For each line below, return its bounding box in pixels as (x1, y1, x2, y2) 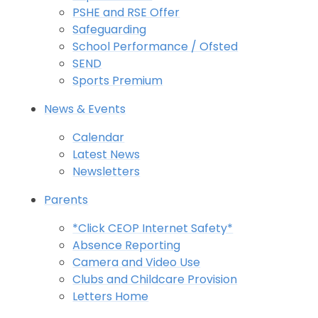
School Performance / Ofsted (72, 38, 238, 55)
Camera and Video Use (72, 253, 201, 270)
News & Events (44, 100, 126, 117)
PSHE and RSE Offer (72, 4, 180, 21)
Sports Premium (72, 72, 163, 89)
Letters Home (72, 287, 149, 305)
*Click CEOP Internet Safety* (72, 219, 234, 236)
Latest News (72, 146, 141, 163)
